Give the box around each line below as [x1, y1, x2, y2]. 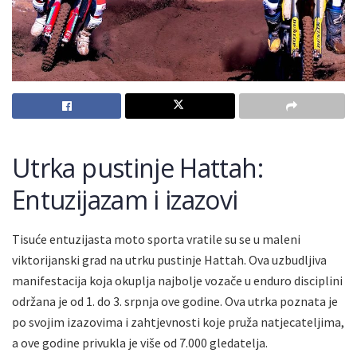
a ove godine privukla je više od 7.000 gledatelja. [12, 334, 268, 351]
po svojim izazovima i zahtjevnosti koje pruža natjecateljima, [12, 313, 344, 330]
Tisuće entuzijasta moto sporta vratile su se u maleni [12, 230, 300, 247]
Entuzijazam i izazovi [12, 182, 238, 217]
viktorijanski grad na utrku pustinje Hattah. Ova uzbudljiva [12, 251, 327, 268]
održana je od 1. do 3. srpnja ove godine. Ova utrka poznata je [12, 292, 338, 309]
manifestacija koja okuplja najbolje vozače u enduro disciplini [12, 272, 343, 288]
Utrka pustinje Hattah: [12, 150, 263, 185]
